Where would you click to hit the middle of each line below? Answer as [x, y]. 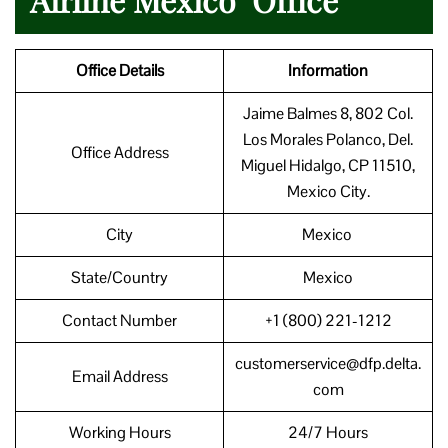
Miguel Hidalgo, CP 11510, [328, 165]
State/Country [119, 277]
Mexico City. [328, 191]
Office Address [119, 152]
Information [328, 70]
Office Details [119, 70]
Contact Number [119, 320]
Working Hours [119, 432]
